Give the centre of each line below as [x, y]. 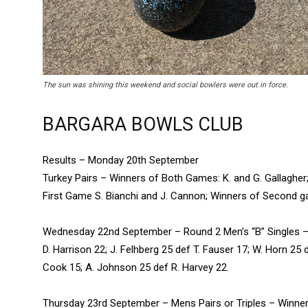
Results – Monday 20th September [121, 161]
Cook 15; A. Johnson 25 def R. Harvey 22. [136, 268]
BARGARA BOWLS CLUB [143, 125]
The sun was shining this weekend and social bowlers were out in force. [165, 85]
